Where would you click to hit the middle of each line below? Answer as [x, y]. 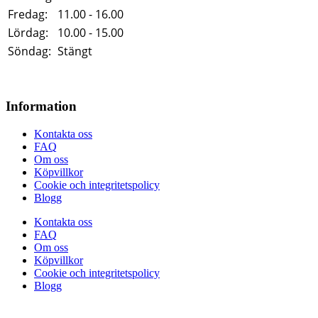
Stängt [75, 51]
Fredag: [28, 15]
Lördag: [28, 33]
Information [41, 106]
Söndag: [29, 51]
